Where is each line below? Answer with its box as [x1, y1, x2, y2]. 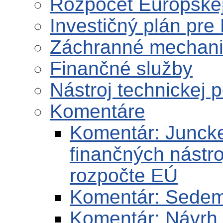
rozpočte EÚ [70, 165, 178, 187]
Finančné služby [50, 58, 193, 80]
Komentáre [50, 101, 145, 122]
